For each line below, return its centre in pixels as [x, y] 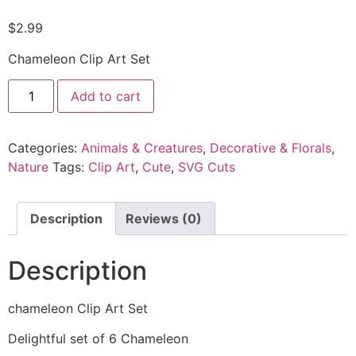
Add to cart [106, 97]
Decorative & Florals [271, 148]
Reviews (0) [164, 219]
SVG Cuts [207, 167]
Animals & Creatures [142, 148]
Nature [28, 167]
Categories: [44, 148]
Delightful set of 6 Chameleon [98, 339]
